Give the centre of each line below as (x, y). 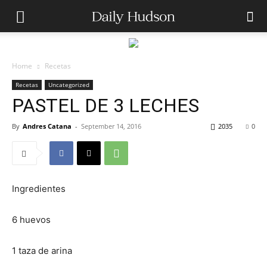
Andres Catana (47, 126)
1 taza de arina (42, 251)
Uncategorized (69, 85)
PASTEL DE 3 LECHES (105, 105)
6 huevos (31, 220)
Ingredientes (39, 189)
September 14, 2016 (111, 126)
